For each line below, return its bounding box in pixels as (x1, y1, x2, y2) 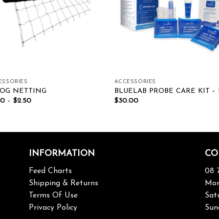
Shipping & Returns (28, 179, 98, 187)
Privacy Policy (28, 203, 77, 212)
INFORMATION (28, 149, 95, 158)
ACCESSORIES (114, 79, 156, 85)
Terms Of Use (28, 191, 78, 199)
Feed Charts (28, 167, 72, 175)
